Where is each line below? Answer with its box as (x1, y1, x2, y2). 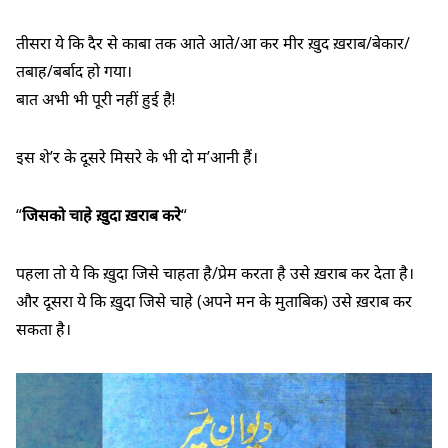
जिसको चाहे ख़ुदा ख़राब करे (22, 203, 181, 226)
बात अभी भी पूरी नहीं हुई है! (16, 87, 175, 110)
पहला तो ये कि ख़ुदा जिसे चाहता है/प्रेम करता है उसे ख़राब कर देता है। (16, 261, 414, 284)
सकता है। (16, 317, 71, 340)
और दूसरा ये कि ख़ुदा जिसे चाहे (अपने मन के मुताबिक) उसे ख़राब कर (16, 289, 412, 312)
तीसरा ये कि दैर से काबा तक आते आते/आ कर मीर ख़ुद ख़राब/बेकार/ (16, 31, 410, 54)
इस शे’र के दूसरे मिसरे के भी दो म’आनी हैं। (16, 145, 258, 168)
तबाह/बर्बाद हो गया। (16, 59, 132, 82)
